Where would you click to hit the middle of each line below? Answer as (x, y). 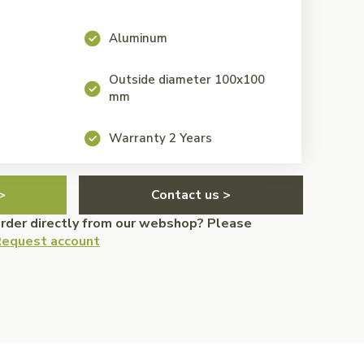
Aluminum (138, 38)
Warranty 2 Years (160, 138)
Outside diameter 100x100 (186, 80)
